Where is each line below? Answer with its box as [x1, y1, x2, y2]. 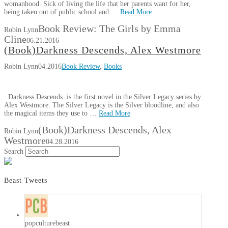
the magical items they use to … [4, 109, 99, 117]
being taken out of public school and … [4, 8, 120, 16]
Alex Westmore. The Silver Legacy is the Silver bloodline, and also [4, 101, 199, 109]
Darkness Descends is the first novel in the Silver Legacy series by [4, 93, 201, 101]
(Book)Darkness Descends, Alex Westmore [4, 45, 201, 55]
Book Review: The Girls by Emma [38, 23, 181, 34]
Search [4, 148, 23, 155]
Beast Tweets [4, 176, 47, 184]
